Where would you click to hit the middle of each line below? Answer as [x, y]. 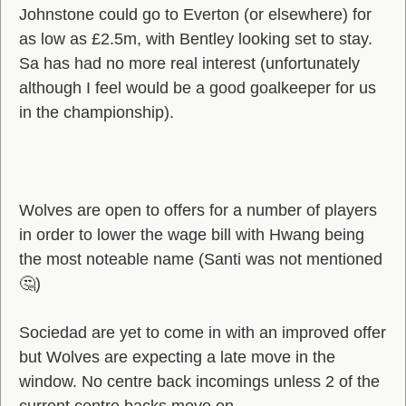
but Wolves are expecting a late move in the [177, 357]
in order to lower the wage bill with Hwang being [192, 235]
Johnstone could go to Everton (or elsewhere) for [195, 14]
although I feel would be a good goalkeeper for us [198, 88]
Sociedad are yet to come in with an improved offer [203, 333]
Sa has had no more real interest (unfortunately [189, 63]
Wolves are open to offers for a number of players [198, 210]
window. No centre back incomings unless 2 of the [199, 382]
